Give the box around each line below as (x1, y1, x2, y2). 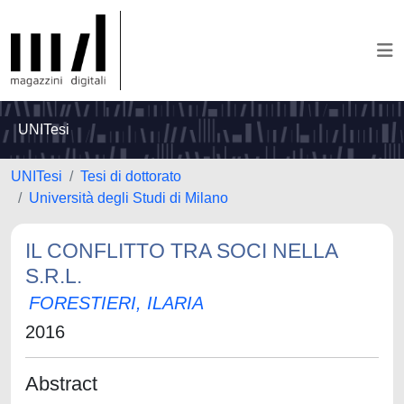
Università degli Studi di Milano (29, 190, 228, 206)
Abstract (25, 372, 97, 395)
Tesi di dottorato (80, 169, 181, 184)
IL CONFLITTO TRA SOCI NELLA (25, 239, 337, 262)
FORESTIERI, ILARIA (29, 293, 204, 313)
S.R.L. (25, 264, 82, 288)
